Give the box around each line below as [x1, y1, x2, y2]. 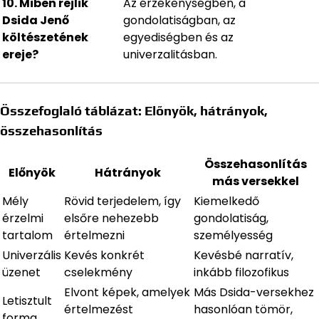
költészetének [2, 29, 88, 46]
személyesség [194, 227, 273, 244]
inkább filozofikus [194, 264, 289, 281]
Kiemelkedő [194, 193, 259, 210]
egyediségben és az [123, 29, 234, 46]
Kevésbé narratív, [194, 247, 293, 264]
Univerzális [2, 247, 61, 264]
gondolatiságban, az [123, 12, 236, 29]
